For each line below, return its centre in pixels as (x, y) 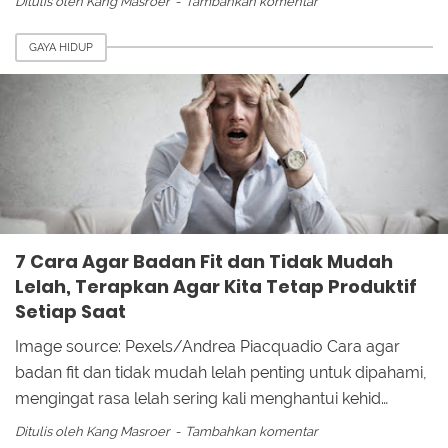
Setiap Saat (70, 311)
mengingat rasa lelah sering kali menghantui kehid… (201, 398)
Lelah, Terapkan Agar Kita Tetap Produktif (216, 286)
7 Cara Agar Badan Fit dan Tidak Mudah (204, 261)
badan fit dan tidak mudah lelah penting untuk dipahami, (221, 372)
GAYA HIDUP (61, 47)
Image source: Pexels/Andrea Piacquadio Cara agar (207, 346)
